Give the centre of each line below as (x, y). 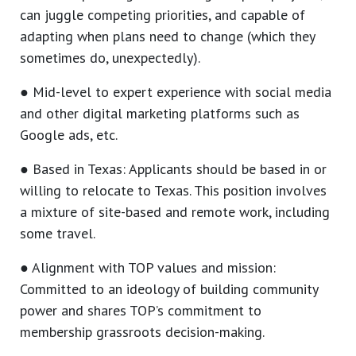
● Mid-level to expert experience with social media (176, 92)
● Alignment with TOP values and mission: (148, 268)
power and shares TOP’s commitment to (141, 311)
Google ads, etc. (69, 135)
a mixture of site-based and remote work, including (175, 212)
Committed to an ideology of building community (169, 289)
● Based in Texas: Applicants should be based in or (173, 169)
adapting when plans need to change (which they (167, 37)
